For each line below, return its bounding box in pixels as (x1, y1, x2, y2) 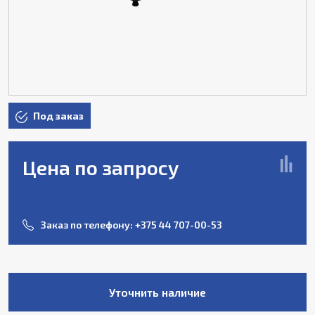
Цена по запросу (22, 155, 179, 179)
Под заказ (33, 110, 84, 122)
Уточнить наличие (109, 285, 206, 299)
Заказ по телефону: (41, 219, 135, 231)
